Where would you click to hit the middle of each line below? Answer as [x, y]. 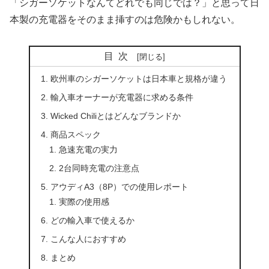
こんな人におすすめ [88, 239]
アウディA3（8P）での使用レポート [119, 187]
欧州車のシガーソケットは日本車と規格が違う [138, 79]
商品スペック [75, 135]
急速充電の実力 [89, 150]
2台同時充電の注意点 [99, 168]
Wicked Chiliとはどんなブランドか [115, 116]
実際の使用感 [84, 202]
